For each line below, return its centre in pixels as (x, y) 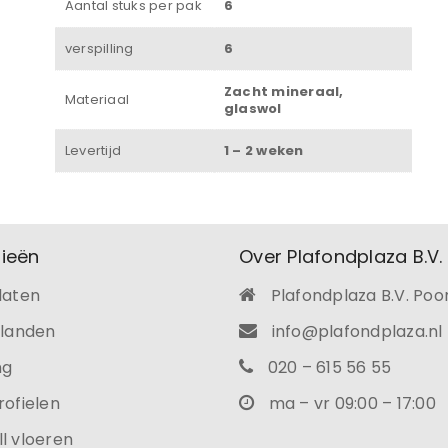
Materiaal (97, 99)
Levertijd (93, 150)
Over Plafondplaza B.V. (341, 257)
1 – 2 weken (263, 150)
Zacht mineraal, (283, 91)
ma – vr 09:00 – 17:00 (350, 404)
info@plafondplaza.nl (357, 332)
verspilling (99, 48)
